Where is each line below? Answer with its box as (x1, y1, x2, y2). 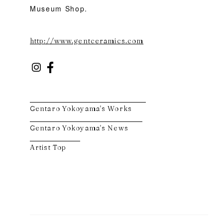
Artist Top (30, 143, 67, 152)
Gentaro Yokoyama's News (30, 123, 128, 133)
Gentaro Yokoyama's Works (30, 104, 132, 113)
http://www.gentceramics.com (30, 36, 144, 45)
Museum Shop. (30, 3, 88, 13)
